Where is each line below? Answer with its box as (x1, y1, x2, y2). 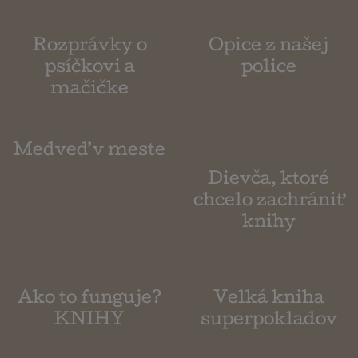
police (241, 61, 296, 78)
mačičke (50, 82, 129, 99)
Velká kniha (213, 292, 324, 308)
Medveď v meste (14, 144, 165, 161)
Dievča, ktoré (208, 173, 329, 189)
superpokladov (200, 313, 337, 330)
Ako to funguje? (17, 292, 162, 308)
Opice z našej (209, 39, 328, 56)
